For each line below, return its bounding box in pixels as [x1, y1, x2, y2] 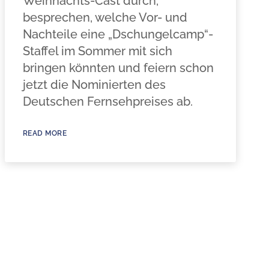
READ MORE [22, 129, 67, 138]
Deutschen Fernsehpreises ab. [22, 94, 193, 109]
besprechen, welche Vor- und [22, 10, 187, 25]
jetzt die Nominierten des [22, 77, 166, 92]
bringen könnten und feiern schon [22, 61, 214, 75]
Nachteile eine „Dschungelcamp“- [22, 27, 213, 41]
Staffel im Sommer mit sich [22, 44, 172, 58]
